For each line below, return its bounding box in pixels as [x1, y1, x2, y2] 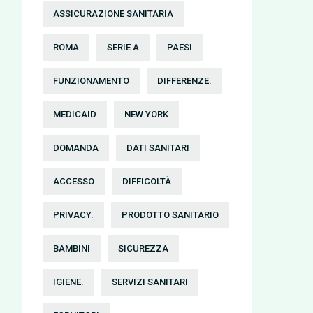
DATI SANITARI [126, 143, 189, 153]
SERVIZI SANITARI [112, 277, 188, 287]
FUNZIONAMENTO [53, 75, 129, 86]
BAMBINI [53, 243, 90, 254]
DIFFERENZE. [157, 75, 212, 86]
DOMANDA [53, 143, 99, 153]
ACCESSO [53, 176, 94, 187]
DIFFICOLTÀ [122, 176, 171, 187]
